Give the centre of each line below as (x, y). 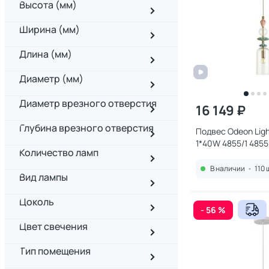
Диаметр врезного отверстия (88, 103)
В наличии (228, 168)
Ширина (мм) (50, 29)
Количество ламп (59, 153)
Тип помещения (55, 251)
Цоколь (37, 202)
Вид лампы (44, 177)
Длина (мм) (46, 54)
